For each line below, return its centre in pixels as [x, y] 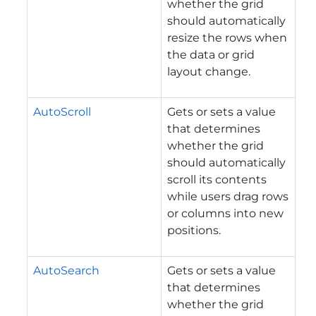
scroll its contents [217, 179]
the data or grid [211, 54]
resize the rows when [227, 37]
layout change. [209, 71]
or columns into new [225, 213]
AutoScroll [62, 111]
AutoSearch [66, 270]
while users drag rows [228, 196]
